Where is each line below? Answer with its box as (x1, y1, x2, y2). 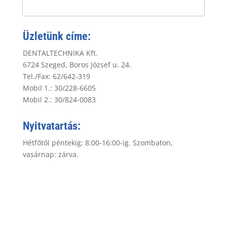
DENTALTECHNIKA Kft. (22, 48, 98, 58)
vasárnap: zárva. (22, 149, 79, 159)
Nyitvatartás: (22, 120, 81, 132)
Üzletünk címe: (22, 30, 91, 43)
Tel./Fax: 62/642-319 (22, 71, 90, 81)
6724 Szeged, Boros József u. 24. (22, 60, 131, 69)
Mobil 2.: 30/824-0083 (22, 95, 96, 104)
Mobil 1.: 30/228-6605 (22, 83, 96, 93)
